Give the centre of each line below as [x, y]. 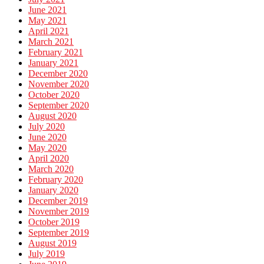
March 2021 [51, 42]
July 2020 [47, 127]
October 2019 [54, 222]
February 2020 [56, 180]
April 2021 [49, 31]
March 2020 [51, 169]
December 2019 [58, 201]
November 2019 [59, 212]
